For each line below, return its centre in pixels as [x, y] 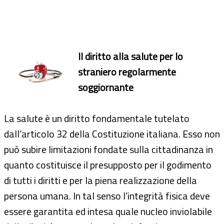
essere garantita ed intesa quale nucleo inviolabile [108, 211]
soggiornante [106, 87]
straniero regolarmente [127, 71]
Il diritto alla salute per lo [130, 56]
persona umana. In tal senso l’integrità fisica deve [107, 195]
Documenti [45, 12]
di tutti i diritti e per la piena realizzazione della [100, 180]
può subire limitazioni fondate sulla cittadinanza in [108, 149]
